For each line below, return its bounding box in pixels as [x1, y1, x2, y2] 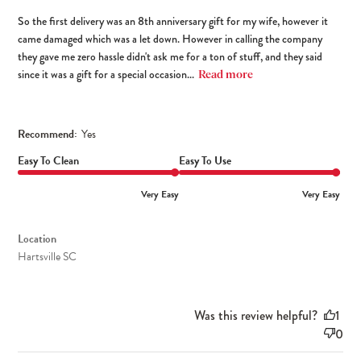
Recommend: [18, 126, 78, 143]
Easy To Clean [18, 152, 80, 170]
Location [18, 230, 57, 248]
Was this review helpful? [193, 306, 317, 326]
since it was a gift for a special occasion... [18, 66, 195, 83]
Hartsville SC [18, 248, 77, 266]
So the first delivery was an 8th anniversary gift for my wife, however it [18, 13, 329, 30]
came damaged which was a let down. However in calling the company [18, 31, 323, 48]
